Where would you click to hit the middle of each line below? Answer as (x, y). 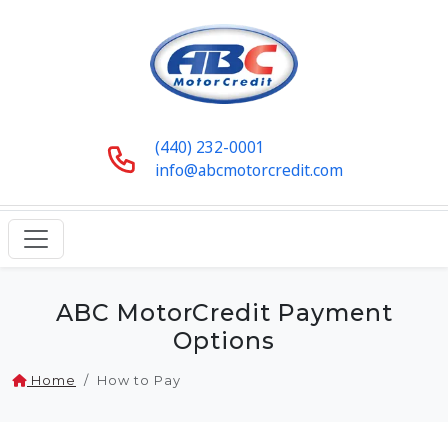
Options (224, 340)
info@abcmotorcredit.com (249, 170)
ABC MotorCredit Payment (224, 312)
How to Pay (139, 380)
